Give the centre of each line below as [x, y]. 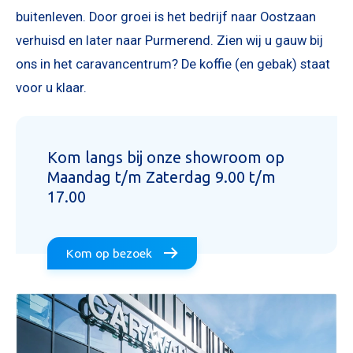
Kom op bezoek [110, 253]
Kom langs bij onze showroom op [166, 157]
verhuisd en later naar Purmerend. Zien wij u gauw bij [169, 40]
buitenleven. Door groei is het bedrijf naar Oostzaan [166, 17]
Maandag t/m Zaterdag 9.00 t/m [162, 176]
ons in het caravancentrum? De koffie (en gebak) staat [173, 64]
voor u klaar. [51, 87]
